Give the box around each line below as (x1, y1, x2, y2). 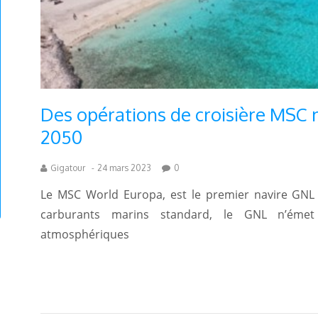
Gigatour (50, 163, 85, 174)
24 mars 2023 (97, 163, 151, 174)
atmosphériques (40, 226, 129, 243)
